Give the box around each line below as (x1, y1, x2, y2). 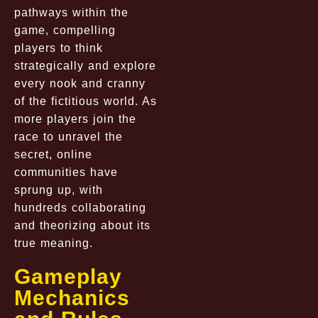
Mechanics (14, 285, 130, 309)
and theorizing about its (14, 219, 150, 231)
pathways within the (14, 6, 128, 18)
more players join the (14, 112, 136, 125)
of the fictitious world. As (14, 94, 157, 107)
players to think (14, 41, 103, 54)
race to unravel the (14, 130, 123, 143)
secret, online (14, 148, 92, 160)
